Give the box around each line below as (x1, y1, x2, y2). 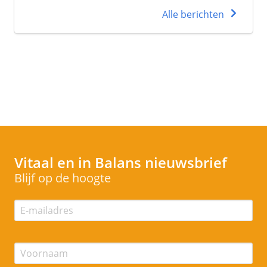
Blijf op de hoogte (14, 170, 111, 187)
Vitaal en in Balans (14, 153, 145, 173)
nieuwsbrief (145, 153, 227, 173)
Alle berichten (162, 8, 224, 21)
